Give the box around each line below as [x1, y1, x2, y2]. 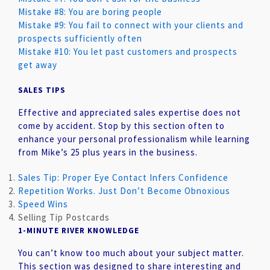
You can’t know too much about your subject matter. [18, 247, 244, 259]
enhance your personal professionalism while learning [18, 133, 250, 145]
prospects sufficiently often [18, 33, 142, 44]
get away [18, 59, 57, 71]
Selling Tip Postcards [18, 212, 110, 223]
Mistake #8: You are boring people [18, 6, 162, 17]
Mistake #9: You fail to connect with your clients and [18, 19, 243, 31]
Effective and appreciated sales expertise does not [18, 107, 241, 118]
